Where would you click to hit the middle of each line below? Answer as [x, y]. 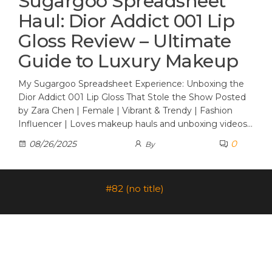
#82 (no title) [134, 189]
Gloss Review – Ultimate [125, 41]
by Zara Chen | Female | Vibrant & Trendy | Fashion [125, 110]
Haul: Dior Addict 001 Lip [127, 21]
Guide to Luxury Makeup [128, 61]
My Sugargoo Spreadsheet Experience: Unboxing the [131, 84]
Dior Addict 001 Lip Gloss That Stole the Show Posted [132, 97]
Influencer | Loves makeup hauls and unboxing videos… [135, 124]
